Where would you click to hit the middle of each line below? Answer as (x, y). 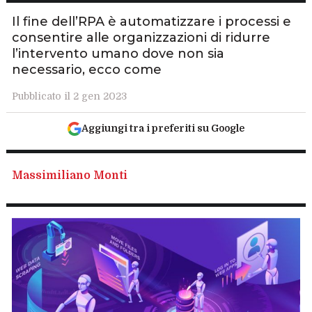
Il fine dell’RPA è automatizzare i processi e (152, 22)
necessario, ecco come (87, 70)
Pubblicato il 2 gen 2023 (70, 96)
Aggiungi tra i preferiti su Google (163, 128)
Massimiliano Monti (70, 175)
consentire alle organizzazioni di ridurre (141, 38)
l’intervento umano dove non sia (118, 54)
